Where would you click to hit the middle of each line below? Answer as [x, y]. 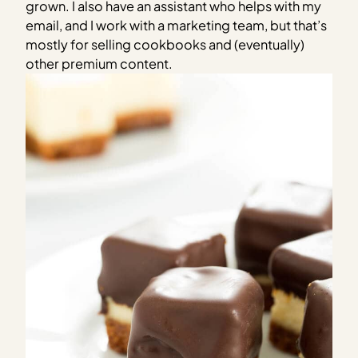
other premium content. [99, 63]
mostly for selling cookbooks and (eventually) [165, 44]
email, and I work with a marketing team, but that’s [177, 25]
